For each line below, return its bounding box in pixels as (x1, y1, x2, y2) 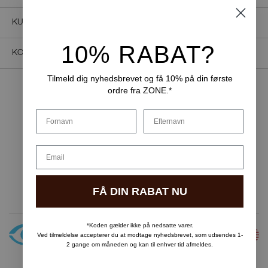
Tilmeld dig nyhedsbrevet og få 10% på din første (47, 73, 233, 83)
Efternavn (142, 108, 176, 117)
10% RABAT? (60, 41, 215, 68)
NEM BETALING (99, 95, 169, 105)
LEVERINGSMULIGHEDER (76, 160, 192, 169)
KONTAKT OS (12, 49, 66, 57)
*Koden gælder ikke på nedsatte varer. (86, 221, 193, 229)
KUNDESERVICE (12, 19, 77, 27)
